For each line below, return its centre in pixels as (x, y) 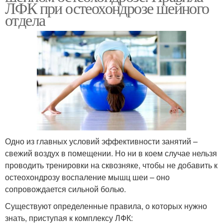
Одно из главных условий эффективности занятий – (101, 141)
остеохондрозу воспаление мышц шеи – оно (87, 177)
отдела (25, 19)
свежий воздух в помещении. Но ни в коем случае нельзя (111, 153)
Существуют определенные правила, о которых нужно (106, 206)
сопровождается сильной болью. (65, 189)
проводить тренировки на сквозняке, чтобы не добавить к (111, 165)
